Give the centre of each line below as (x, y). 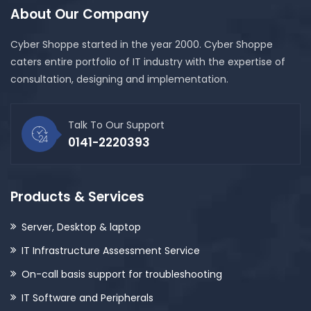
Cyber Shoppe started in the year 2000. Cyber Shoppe (142, 44)
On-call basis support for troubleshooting (122, 274)
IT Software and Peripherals (87, 298)
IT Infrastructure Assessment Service (111, 251)
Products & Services (77, 197)
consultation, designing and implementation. (119, 79)
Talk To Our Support (116, 125)
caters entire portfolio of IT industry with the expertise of (148, 62)
